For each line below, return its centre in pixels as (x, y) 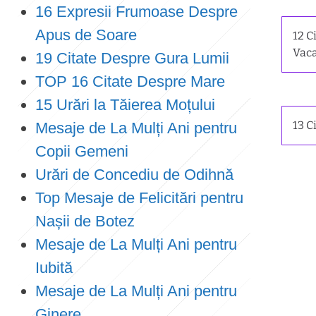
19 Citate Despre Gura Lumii (132, 58)
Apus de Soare (86, 35)
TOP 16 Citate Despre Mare (130, 81)
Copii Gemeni (82, 151)
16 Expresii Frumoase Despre (136, 12)
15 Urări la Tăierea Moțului (125, 105)
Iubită (54, 268)
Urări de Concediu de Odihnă (134, 175)
